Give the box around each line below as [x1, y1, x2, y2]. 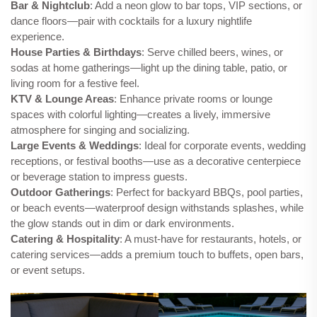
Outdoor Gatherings [11, 186, 110, 199]
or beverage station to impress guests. [11, 171, 188, 183]
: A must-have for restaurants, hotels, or [120, 233, 301, 246]
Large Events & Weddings [11, 139, 139, 152]
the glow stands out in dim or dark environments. [11, 217, 234, 230]
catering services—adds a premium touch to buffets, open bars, [11, 248, 304, 261]
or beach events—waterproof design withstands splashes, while [11, 202, 304, 214]
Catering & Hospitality [11, 233, 120, 246]
